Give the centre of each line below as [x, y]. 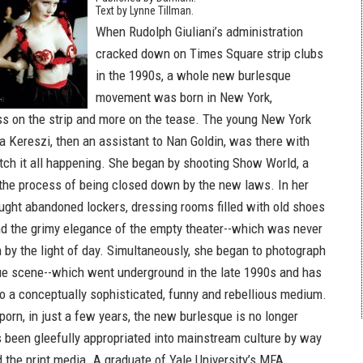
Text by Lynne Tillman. [145, 11]
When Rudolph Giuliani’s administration [199, 32]
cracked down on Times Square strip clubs [209, 53]
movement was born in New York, [184, 97]
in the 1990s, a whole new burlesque [193, 75]
